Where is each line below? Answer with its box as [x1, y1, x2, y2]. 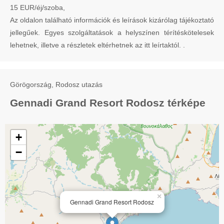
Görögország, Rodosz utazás [10, 80, 102, 88]
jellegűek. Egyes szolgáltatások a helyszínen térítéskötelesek [10, 28, 214, 36]
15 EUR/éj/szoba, [10, 3, 65, 11]
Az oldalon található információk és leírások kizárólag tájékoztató [10, 15, 214, 24]
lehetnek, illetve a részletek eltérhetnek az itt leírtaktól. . [10, 40, 185, 49]
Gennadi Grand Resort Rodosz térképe [10, 96, 205, 108]
